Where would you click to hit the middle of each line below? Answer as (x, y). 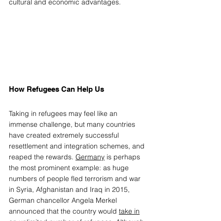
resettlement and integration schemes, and (78, 146)
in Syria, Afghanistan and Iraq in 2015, (70, 190)
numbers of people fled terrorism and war (76, 179)
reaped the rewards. (42, 157)
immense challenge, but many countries (73, 125)
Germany (90, 157)
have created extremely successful (65, 135)
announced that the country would (64, 211)
